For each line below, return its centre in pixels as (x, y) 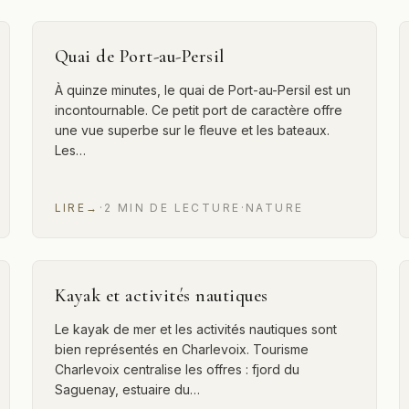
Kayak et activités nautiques (161, 296)
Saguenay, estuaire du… (127, 389)
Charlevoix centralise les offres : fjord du (177, 369)
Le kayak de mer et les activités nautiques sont (195, 329)
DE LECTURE (195, 208)
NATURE (274, 208)
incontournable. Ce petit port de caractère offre (198, 110)
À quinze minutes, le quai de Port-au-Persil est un (202, 90)
